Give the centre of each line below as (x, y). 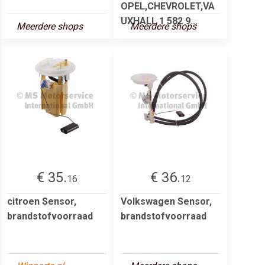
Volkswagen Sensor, (166, 201)
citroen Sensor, (42, 201)
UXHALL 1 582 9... (159, 21)
